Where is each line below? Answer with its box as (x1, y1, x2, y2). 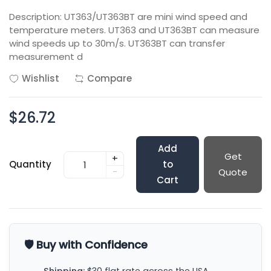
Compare (87, 72, 132, 85)
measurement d (9, 50, 83, 63)
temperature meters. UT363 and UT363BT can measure (9, 24, 260, 36)
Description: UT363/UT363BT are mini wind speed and (9, 10, 247, 23)
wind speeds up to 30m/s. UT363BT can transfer (9, 37, 225, 50)
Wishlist (22, 72, 59, 85)
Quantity (9, 158, 51, 171)
